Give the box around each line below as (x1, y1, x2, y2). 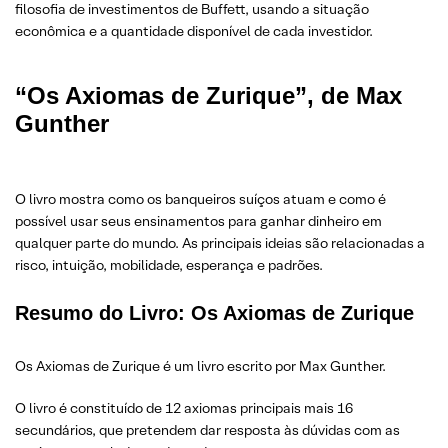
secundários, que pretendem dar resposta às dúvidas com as (15, 421, 400, 440)
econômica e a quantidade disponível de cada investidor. (15, 22, 373, 41)
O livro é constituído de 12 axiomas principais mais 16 (15, 399, 353, 418)
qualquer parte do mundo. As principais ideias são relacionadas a (15, 234, 425, 253)
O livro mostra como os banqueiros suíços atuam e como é (15, 190, 386, 209)
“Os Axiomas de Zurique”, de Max (15, 82, 402, 110)
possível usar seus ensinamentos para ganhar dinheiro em (15, 212, 382, 231)
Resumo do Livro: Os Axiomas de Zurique (15, 302, 414, 325)
